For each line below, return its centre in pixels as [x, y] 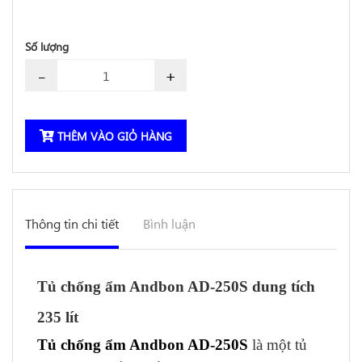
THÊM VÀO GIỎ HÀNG [113, 136]
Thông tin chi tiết [72, 223]
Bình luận [169, 223]
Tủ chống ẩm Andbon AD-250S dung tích [176, 286]
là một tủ [278, 345]
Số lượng [47, 46]
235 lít [58, 317]
